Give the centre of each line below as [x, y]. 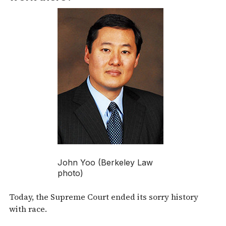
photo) [70, 173]
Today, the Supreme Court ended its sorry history [104, 197]
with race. [28, 209]
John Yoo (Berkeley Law [105, 163]
